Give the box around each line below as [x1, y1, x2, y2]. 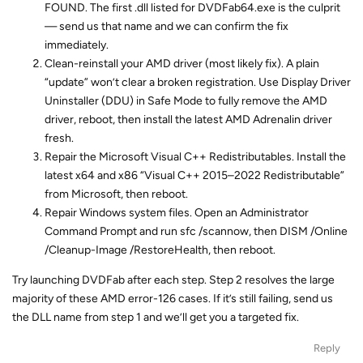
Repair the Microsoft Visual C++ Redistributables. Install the [45, 150, 346, 164]
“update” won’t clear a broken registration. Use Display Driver [45, 75, 351, 89]
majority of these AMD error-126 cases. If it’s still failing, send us [12, 292, 333, 305]
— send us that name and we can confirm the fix [45, 19, 288, 33]
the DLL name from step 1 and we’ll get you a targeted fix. [12, 310, 299, 324]
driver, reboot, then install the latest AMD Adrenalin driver [45, 113, 332, 126]
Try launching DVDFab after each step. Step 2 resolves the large [12, 273, 335, 287]
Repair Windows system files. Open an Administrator [45, 206, 309, 220]
